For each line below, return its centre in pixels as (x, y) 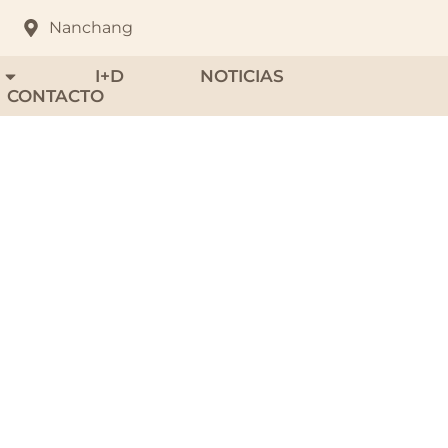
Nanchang (91, 27)
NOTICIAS (241, 76)
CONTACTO (56, 96)
